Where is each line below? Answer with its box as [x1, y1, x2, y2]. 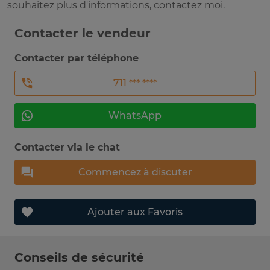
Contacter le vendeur [14, 26, 151, 41]
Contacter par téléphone [14, 52, 139, 64]
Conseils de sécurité [14, 250, 144, 265]
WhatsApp [108, 110, 162, 122]
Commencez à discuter [78, 166, 192, 178]
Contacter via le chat [14, 142, 120, 154]
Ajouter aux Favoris [87, 206, 183, 218]
